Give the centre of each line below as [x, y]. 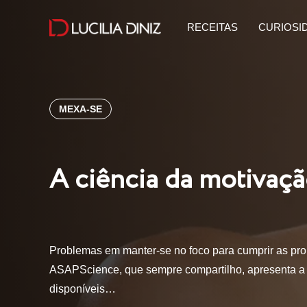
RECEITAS [212, 27]
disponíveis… [83, 289]
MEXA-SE [81, 109]
